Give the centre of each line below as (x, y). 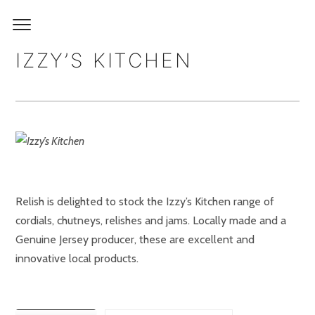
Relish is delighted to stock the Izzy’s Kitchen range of (145, 201)
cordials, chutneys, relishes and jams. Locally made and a (151, 220)
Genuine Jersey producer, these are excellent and (135, 239)
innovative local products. (77, 258)
